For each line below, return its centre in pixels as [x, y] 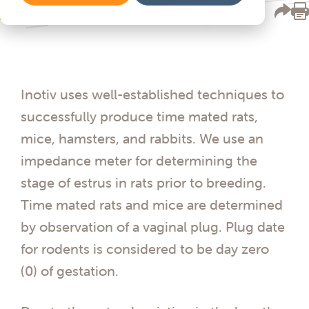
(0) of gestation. [70, 270]
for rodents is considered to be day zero [145, 248]
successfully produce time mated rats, [139, 116]
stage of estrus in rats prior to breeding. [143, 182]
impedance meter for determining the [139, 160]
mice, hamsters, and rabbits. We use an [142, 138]
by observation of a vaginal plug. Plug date [153, 226]
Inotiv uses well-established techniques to [152, 94]
